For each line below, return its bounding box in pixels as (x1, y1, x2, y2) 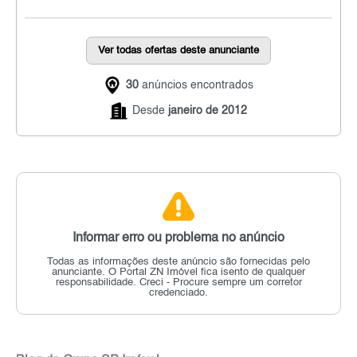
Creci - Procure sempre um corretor (139, 277, 302, 288)
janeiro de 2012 (168, 105, 247, 117)
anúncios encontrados (139, 80, 253, 92)
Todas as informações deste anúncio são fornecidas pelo (47, 257, 310, 268)
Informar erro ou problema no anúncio (73, 232, 284, 245)
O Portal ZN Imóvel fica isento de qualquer (108, 267, 305, 278)
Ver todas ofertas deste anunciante (98, 45, 259, 57)
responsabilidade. (55, 277, 139, 288)
